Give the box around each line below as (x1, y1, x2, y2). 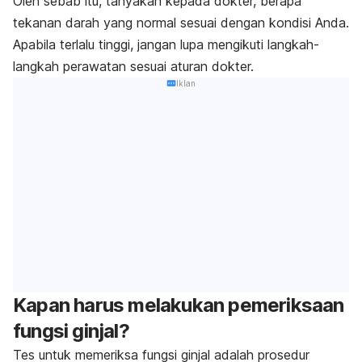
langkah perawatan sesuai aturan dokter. (13, 58, 254, 75)
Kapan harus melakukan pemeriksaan (13, 293, 344, 317)
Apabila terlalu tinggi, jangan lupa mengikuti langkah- (13, 36, 319, 53)
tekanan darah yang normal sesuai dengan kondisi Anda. (13, 15, 349, 32)
